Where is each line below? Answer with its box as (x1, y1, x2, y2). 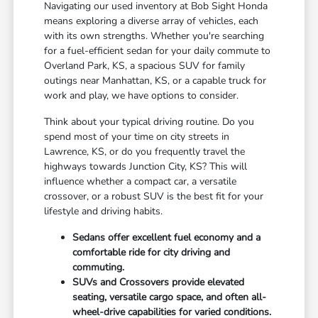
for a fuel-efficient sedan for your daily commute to (44, 44, 271, 58)
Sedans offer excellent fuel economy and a (72, 231, 261, 245)
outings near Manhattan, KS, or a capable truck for (44, 74, 267, 88)
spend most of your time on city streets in (44, 130, 230, 144)
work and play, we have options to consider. (44, 89, 239, 103)
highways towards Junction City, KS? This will (44, 160, 248, 174)
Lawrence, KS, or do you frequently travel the (44, 145, 246, 159)
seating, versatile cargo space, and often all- (72, 290, 267, 305)
